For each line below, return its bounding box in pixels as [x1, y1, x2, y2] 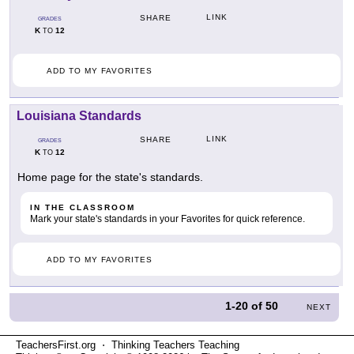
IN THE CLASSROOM [30, 203, 135, 213]
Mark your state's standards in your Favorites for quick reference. [30, 213, 305, 225]
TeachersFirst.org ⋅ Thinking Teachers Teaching [16, 339, 239, 352]
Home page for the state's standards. [17, 171, 203, 184]
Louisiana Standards [17, 109, 141, 123]
